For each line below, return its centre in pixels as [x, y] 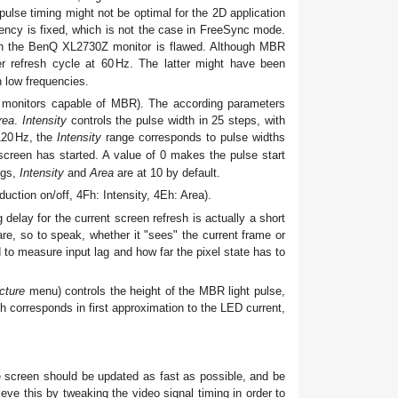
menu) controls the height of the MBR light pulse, [155, 291]
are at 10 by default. [167, 173]
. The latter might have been [207, 63]
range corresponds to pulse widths [194, 138]
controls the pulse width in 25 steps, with [176, 121]
